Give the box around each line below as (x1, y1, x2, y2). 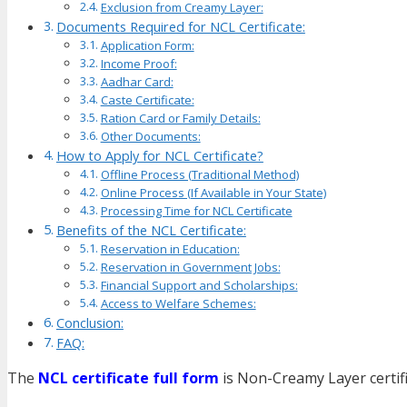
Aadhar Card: (100, 74, 174, 91)
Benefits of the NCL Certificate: (55, 222, 246, 240)
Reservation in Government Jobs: (100, 259, 281, 276)
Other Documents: (100, 128, 201, 145)
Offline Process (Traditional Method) (100, 166, 299, 184)
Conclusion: (55, 314, 124, 333)
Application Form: (100, 37, 194, 55)
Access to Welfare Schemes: (100, 295, 256, 313)
